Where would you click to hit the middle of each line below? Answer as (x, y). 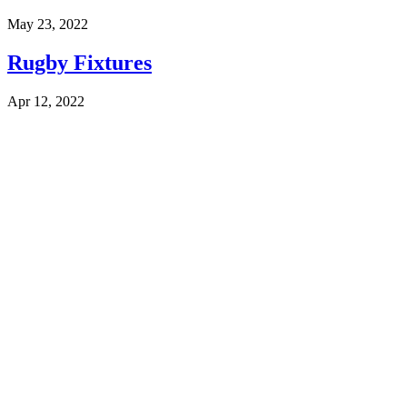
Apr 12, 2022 (46, 102)
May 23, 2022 (48, 25)
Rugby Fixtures (79, 63)
